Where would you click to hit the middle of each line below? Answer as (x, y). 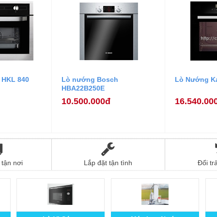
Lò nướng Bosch (90, 80)
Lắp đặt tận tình (108, 163)
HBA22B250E (83, 88)
